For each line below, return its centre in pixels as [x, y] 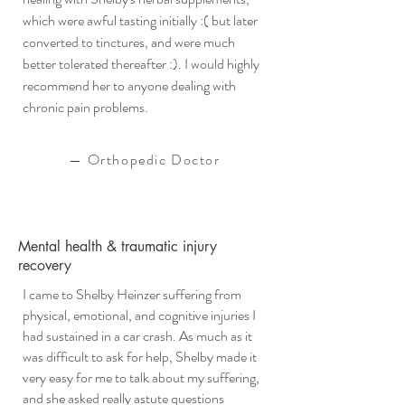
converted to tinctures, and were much [129, 42]
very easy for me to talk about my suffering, [141, 377]
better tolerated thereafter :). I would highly [141, 64]
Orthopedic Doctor [154, 160]
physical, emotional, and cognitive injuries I [139, 315]
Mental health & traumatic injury [118, 246]
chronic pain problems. [85, 107]
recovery [45, 265]
